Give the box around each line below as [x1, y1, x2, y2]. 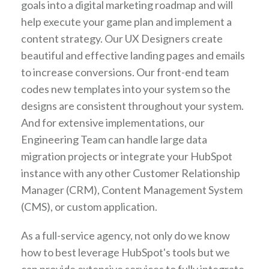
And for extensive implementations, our [21, 116, 205, 129]
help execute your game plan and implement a [21, 15, 232, 28]
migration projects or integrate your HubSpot [21, 150, 232, 163]
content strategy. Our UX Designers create [21, 32, 223, 45]
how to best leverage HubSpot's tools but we [21, 246, 230, 259]
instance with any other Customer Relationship [21, 166, 240, 180]
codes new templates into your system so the [21, 82, 231, 95]
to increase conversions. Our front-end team [21, 65, 229, 79]
